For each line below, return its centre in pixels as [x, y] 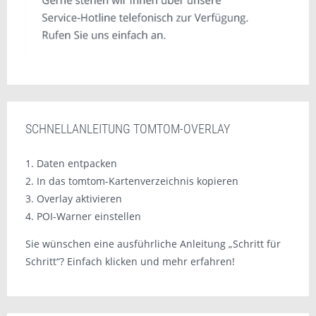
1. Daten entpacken [71, 163]
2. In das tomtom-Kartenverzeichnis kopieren [132, 181]
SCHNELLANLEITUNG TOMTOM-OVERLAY [127, 128]
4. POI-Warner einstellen [83, 216]
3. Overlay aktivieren [73, 198]
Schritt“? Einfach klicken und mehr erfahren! [130, 261]
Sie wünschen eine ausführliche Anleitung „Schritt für [153, 243]
